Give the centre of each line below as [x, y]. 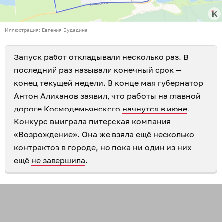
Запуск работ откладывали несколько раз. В [101, 57]
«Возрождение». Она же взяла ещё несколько [104, 135]
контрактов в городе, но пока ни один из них [103, 147]
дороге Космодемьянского [68, 109]
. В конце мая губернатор [153, 83]
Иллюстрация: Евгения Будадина [46, 30]
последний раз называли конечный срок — [98, 70]
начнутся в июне [155, 109]
